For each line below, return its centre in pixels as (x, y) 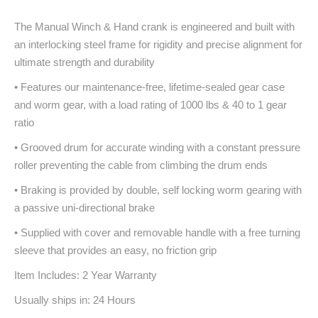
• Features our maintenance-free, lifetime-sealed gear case (149, 87)
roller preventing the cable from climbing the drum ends (141, 165)
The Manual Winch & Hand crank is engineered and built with (154, 27)
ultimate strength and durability (84, 62)
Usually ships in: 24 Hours (75, 300)
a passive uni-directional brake (84, 208)
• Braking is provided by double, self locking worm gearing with (158, 190)
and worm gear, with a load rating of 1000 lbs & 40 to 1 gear (150, 105)
